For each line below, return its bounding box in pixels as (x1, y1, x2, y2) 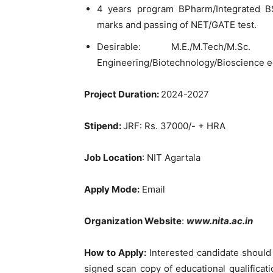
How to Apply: (84, 247, 149, 258)
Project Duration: (84, 88, 161, 100)
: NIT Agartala (142, 152, 200, 163)
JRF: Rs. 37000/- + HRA (123, 120, 225, 132)
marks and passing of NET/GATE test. (97, 19, 257, 30)
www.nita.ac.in (186, 215, 253, 227)
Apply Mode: (84, 183, 140, 195)
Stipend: (84, 120, 123, 132)
